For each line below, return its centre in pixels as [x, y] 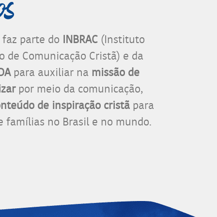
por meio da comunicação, [79, 89]
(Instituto [123, 39]
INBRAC [82, 39]
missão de [115, 72]
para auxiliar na [52, 72]
